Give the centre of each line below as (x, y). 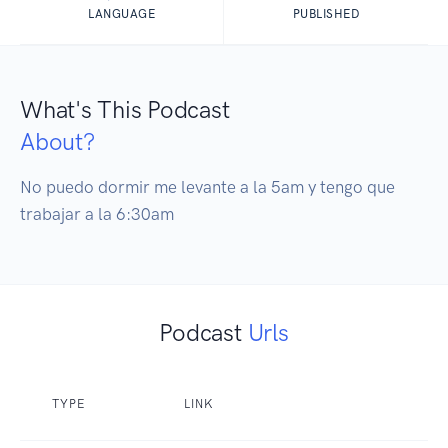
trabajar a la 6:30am (97, 214)
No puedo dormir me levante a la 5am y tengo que (207, 187)
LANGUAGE (121, 14)
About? (57, 142)
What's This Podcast (125, 110)
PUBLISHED (326, 14)
